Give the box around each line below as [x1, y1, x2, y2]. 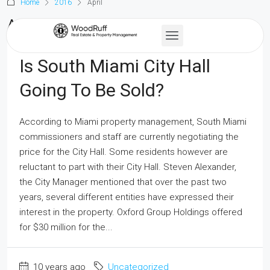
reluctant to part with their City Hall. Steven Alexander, [19, 162, 236, 172]
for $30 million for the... [19, 222, 113, 233]
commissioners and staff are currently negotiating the [19, 131, 239, 142]
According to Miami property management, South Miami [19, 116, 246, 127]
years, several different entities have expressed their [19, 192, 234, 202]
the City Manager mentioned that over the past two [19, 177, 227, 187]
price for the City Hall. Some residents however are [19, 146, 228, 157]
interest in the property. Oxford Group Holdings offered [19, 207, 242, 218]
